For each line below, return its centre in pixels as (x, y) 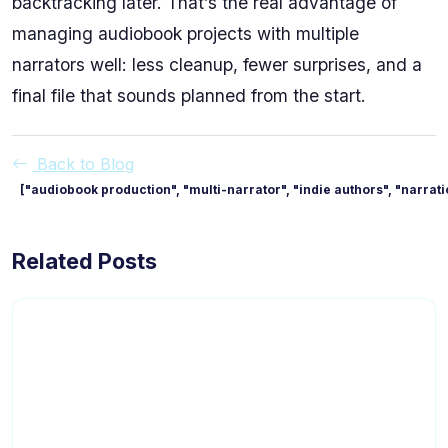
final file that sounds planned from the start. (189, 95)
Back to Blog (83, 163)
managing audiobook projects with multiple (185, 33)
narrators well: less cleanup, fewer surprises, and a (217, 64)
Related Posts (84, 260)
